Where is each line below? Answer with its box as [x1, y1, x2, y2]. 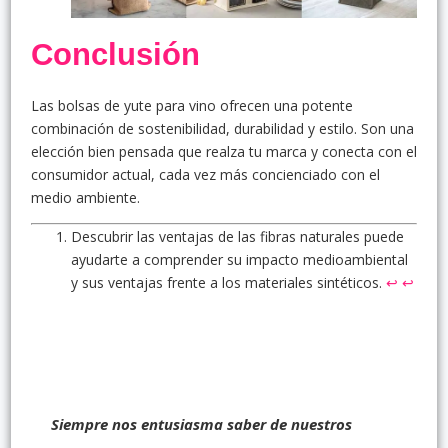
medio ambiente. [31, 187, 140, 207]
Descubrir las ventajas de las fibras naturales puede [71, 226, 404, 246]
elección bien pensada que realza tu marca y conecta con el [31, 141, 417, 161]
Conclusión [31, 36, 200, 72]
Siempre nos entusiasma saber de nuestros [51, 413, 352, 434]
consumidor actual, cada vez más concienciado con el [31, 164, 380, 184]
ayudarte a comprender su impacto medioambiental [71, 249, 408, 269]
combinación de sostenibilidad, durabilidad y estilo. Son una [31, 118, 414, 138]
